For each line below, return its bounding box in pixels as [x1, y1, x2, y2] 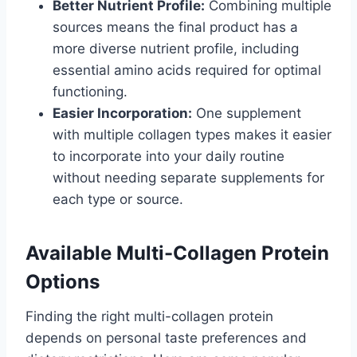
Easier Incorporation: [53, 105, 192, 122]
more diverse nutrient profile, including [53, 41, 299, 57]
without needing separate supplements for [53, 170, 324, 186]
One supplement [192, 105, 301, 122]
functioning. [53, 84, 127, 100]
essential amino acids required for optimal [53, 62, 321, 79]
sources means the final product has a [53, 19, 298, 36]
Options [25, 270, 100, 294]
